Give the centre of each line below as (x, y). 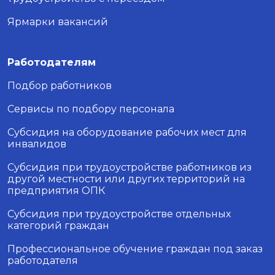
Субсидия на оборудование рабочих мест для (127, 132)
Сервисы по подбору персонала (91, 109)
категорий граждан (58, 225)
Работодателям (52, 62)
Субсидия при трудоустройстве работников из (130, 167)
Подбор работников (60, 85)
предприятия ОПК (56, 190)
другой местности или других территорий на (126, 179)
